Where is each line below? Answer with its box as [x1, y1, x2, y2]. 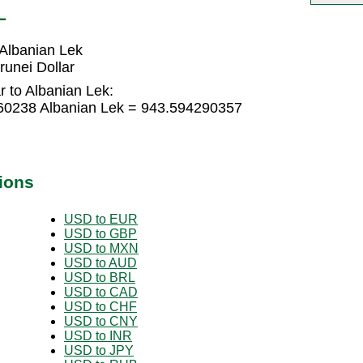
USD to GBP [64, 226, 137, 241]
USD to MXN [64, 241, 139, 255]
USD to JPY [64, 343, 134, 357]
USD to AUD [64, 255, 137, 270]
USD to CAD [64, 284, 138, 299]
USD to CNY [64, 314, 138, 328]
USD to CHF [64, 299, 137, 314]
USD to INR [64, 328, 132, 343]
